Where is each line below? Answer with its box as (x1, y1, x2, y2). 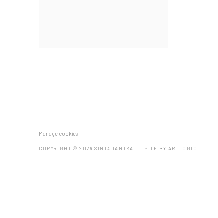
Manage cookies (39, 130, 78, 137)
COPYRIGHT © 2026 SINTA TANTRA (39, 145, 134, 151)
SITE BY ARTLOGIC (145, 145, 197, 151)
